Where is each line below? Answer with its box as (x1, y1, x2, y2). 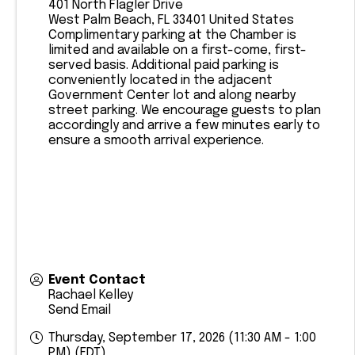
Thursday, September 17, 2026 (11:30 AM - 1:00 (48, 331, 316, 345)
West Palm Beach (48, 13, 151, 27)
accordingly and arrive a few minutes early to (48, 119, 320, 132)
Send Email (48, 303, 111, 317)
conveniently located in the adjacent (48, 74, 273, 87)
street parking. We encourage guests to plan (48, 104, 321, 117)
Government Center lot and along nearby (48, 89, 296, 102)
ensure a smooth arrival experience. (48, 134, 264, 147)
